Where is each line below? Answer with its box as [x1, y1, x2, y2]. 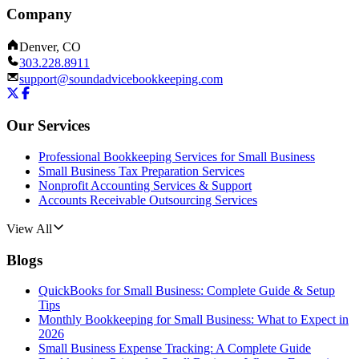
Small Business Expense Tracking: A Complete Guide [38, 341, 311, 356]
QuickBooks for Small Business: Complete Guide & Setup [38, 284, 335, 298]
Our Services [6, 117, 90, 135]
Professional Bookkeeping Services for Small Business [38, 149, 315, 163]
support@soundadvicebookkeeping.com [19, 71, 223, 86]
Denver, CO [19, 39, 81, 54]
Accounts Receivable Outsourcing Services [38, 192, 257, 207]
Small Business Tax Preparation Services [38, 163, 244, 178]
